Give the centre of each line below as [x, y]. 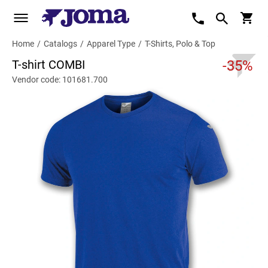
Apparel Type [111, 44]
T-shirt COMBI [48, 65]
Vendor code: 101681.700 [60, 80]
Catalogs [60, 44]
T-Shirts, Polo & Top [180, 44]
